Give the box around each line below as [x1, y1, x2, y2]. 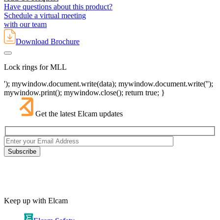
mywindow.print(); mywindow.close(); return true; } [4, 88, 165, 97]
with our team [4, 20, 47, 29]
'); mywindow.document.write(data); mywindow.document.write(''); [4, 80, 213, 88]
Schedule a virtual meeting [4, 11, 86, 20]
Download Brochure [16, 37, 80, 46]
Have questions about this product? [4, 2, 112, 11]
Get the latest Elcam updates [35, 110, 123, 118]
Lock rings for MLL [4, 63, 67, 72]
